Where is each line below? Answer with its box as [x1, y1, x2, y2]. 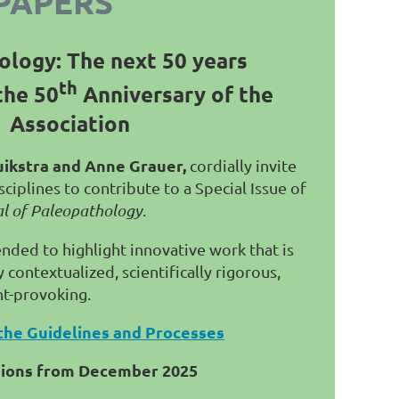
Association [10, 110, 130, 137]
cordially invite [186, 156, 297, 175]
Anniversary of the [77, 80, 279, 108]
